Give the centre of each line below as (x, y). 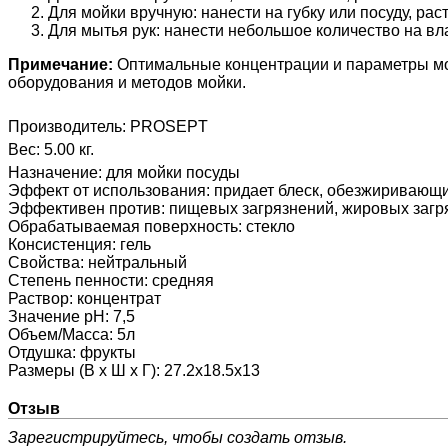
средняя (183, 281)
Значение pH (56, 317)
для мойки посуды (173, 173)
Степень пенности (76, 281)
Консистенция (60, 245)
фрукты (108, 353)
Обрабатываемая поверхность (123, 227)
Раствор (38, 299)
